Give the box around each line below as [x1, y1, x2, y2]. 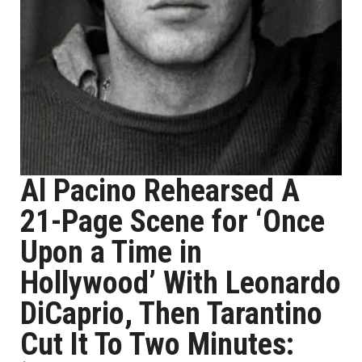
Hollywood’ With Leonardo [20, 265, 341, 301]
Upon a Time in [20, 234, 202, 270]
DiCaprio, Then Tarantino [20, 296, 322, 331]
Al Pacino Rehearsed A [20, 173, 300, 208]
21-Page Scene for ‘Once [20, 204, 325, 239]
